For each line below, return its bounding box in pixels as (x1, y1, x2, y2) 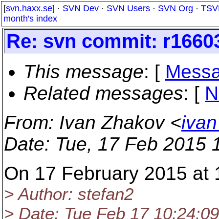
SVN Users (107, 3, 150, 13)
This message (23, 61, 144, 82)
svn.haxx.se (6, 3, 52, 13)
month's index (3, 14, 57, 23)
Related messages (23, 83, 183, 104)
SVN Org (158, 3, 193, 13)
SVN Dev (63, 3, 99, 13)
